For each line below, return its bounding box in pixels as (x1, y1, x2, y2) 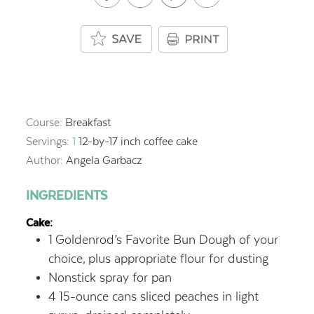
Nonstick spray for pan (48, 271, 172, 285)
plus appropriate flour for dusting (88, 252, 268, 266)
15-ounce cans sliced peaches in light (58, 289, 259, 304)
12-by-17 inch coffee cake (78, 134, 198, 148)
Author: (25, 153, 66, 167)
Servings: (25, 134, 72, 148)
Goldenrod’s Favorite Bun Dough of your (55, 233, 278, 247)
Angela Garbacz (65, 153, 142, 167)
